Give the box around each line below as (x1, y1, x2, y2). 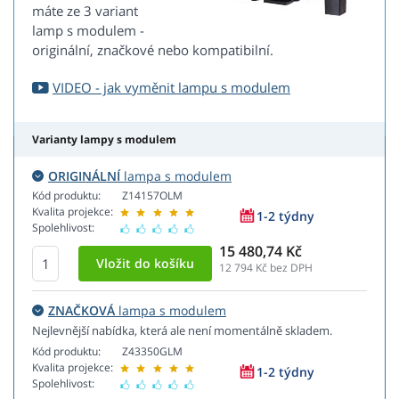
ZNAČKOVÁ (48, 302, 115, 320)
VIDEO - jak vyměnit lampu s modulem (53, 78, 290, 97)
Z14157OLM (122, 188, 183, 204)
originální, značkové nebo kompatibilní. (32, 41, 273, 60)
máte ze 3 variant (32, 2, 138, 20)
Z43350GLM (122, 344, 183, 360)
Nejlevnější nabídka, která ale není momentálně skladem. (32, 322, 332, 339)
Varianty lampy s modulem (32, 132, 176, 148)
